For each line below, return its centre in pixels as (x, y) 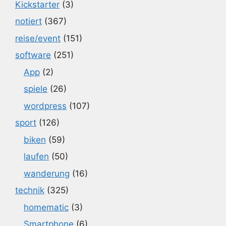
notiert (29, 21)
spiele (36, 89)
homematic (46, 207)
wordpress (45, 106)
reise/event (38, 38)
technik (30, 190)
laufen (36, 156)
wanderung (47, 173)
